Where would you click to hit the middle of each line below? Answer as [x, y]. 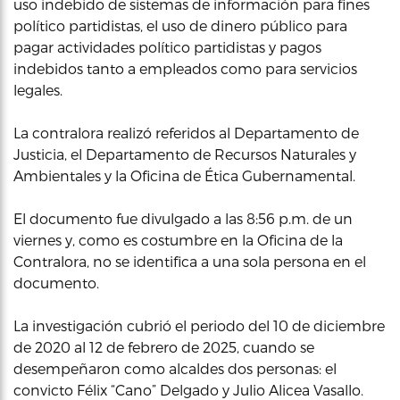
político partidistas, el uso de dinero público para [180, 25]
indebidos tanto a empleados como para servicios [185, 68]
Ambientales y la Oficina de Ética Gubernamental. [184, 175]
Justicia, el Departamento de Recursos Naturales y [185, 154]
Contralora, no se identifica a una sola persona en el [190, 261]
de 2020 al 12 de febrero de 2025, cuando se [164, 346]
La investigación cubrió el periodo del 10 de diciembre [199, 325]
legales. [38, 89]
